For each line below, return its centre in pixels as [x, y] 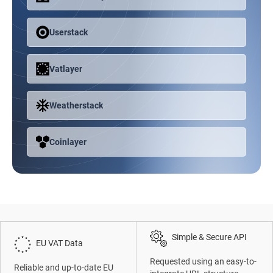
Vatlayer [66, 69]
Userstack [69, 32]
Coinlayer [68, 142]
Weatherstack [76, 105]
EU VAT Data [60, 243]
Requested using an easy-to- [204, 261]
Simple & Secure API [210, 237]
